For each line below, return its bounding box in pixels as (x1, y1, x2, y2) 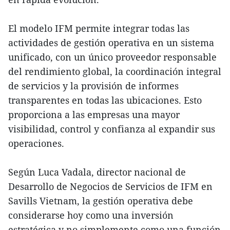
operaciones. (8, 137, 64, 149)
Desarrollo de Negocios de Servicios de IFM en (8, 180, 213, 193)
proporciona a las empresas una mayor (8, 108, 180, 121)
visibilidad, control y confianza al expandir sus (8, 122, 215, 135)
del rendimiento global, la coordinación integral (8, 65, 221, 78)
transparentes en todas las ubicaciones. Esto (8, 93, 202, 106)
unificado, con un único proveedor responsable (8, 50, 217, 63)
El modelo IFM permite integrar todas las (8, 22, 189, 34)
